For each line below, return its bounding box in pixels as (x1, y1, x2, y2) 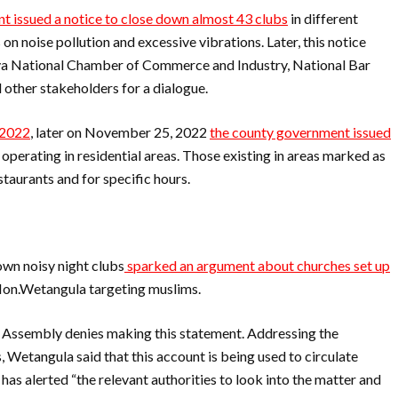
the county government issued (210, 123, 391, 140)
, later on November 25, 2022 (30, 123, 210, 140)
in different (288, 10, 358, 27)
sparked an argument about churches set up (124, 257, 390, 274)
